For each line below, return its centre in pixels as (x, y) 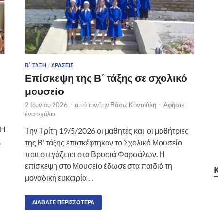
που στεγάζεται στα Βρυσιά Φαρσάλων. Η (95, 154)
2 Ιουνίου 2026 (46, 104)
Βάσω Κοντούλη (133, 104)
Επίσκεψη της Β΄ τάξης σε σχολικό (106, 77)
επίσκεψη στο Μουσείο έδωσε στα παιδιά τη (99, 165)
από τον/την (93, 104)
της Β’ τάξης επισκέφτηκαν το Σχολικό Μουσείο (103, 142)
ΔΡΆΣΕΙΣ (62, 65)
